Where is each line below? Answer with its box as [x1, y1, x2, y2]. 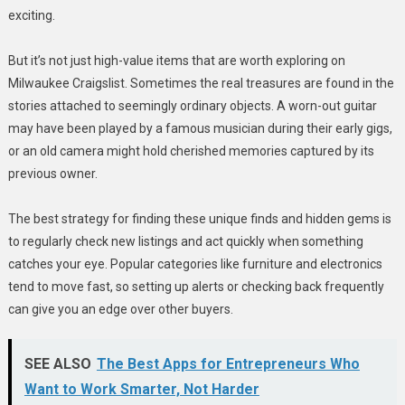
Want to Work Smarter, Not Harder [24, 380, 259, 398]
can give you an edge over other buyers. [7, 301, 233, 316]
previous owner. [7, 165, 98, 181]
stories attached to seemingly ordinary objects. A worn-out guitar [7, 98, 377, 113]
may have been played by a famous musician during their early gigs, [7, 120, 392, 136]
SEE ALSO [24, 354, 91, 372]
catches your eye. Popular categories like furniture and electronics [7, 256, 382, 271]
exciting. [7, 7, 55, 23]
